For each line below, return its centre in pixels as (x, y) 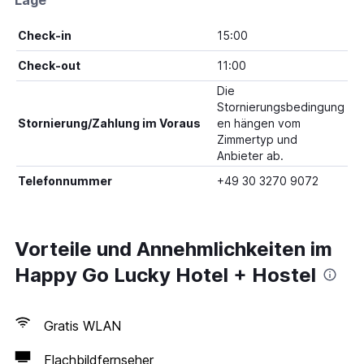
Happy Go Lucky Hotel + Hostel (165, 275)
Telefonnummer (65, 181)
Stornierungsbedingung (280, 107)
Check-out (49, 65)
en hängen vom (258, 123)
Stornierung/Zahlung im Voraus (109, 123)
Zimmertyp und (257, 139)
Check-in (45, 35)
